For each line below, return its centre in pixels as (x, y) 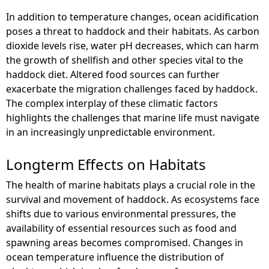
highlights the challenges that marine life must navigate (133, 117)
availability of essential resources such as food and (121, 228)
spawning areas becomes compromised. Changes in (125, 242)
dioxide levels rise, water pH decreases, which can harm (132, 45)
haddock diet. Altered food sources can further (113, 74)
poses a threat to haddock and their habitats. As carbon (133, 31)
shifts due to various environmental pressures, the (121, 213)
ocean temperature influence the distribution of (115, 257)
